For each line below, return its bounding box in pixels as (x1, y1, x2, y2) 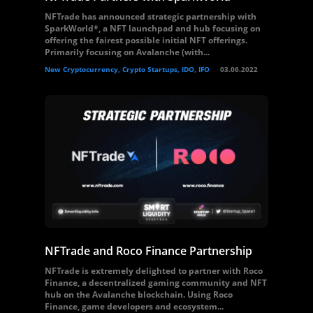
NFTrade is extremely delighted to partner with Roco (45, 265, 263, 277)
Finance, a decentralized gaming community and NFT (45, 277, 267, 289)
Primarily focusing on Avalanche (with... (45, 46, 210, 58)
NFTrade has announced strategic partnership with (45, 10, 256, 22)
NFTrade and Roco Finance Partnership (45, 243, 252, 259)
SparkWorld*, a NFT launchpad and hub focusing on (45, 22, 261, 34)
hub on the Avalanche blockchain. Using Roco (45, 289, 233, 300)
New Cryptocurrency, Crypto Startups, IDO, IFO (45, 64, 210, 74)
